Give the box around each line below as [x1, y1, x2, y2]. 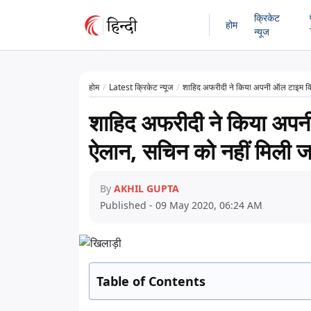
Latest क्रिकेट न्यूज [109, 81, 173, 93]
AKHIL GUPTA [114, 182, 179, 195]
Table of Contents [96, 273, 205, 289]
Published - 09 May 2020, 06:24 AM [100, 199, 262, 212]
